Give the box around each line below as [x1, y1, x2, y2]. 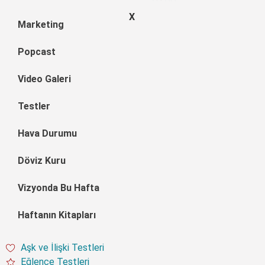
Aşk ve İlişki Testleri [21, 241, 104, 253]
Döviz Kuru [18, 154, 66, 166]
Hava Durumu [18, 127, 77, 139]
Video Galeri [18, 73, 71, 85]
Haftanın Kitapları [18, 209, 96, 221]
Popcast [18, 46, 56, 57]
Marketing [18, 18, 64, 30]
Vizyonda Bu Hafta [18, 182, 99, 193]
